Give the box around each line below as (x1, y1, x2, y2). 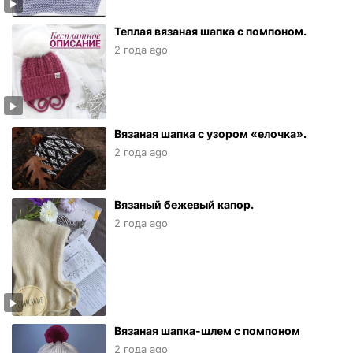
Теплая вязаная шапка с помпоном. (114, 24, 307, 39)
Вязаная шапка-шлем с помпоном (114, 324, 300, 338)
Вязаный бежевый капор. (114, 198, 254, 212)
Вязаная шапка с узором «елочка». (114, 127, 307, 141)
